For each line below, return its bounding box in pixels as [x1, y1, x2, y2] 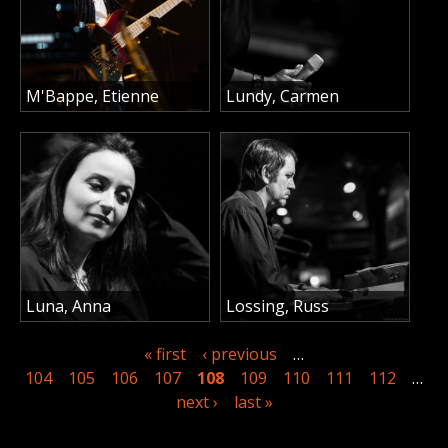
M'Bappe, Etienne [26, 84, 159, 107]
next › [175, 390, 218, 413]
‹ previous [202, 342, 277, 365]
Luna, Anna [26, 294, 111, 317]
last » [233, 390, 273, 413]
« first [144, 342, 186, 365]
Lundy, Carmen [226, 84, 339, 107]
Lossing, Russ [226, 294, 329, 317]
